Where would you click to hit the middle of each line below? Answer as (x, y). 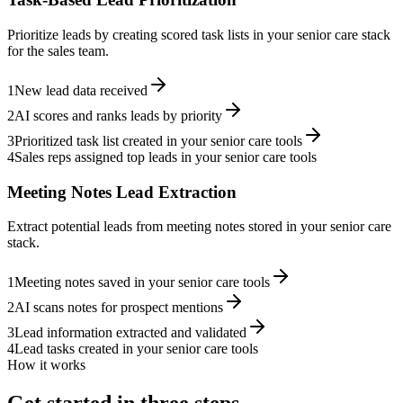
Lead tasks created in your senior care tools (136, 349)
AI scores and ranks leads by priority (118, 115)
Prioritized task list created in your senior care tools (158, 140)
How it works (46, 365)
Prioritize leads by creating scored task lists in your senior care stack (199, 34)
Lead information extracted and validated (130, 333)
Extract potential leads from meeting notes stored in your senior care (199, 227)
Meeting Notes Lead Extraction (122, 192)
